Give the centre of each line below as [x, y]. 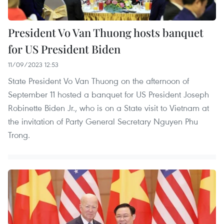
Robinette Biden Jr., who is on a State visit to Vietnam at [108, 107]
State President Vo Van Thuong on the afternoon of [98, 80]
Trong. [19, 134]
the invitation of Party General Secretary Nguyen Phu [103, 121]
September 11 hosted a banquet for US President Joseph [108, 94]
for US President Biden [64, 49]
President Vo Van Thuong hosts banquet [106, 32]
